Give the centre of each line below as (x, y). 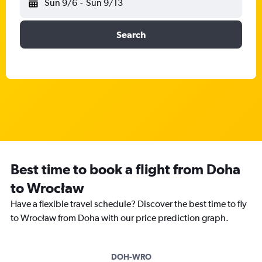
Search (131, 35)
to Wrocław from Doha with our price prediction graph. (120, 218)
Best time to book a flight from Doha (125, 169)
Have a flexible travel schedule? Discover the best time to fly (129, 204)
